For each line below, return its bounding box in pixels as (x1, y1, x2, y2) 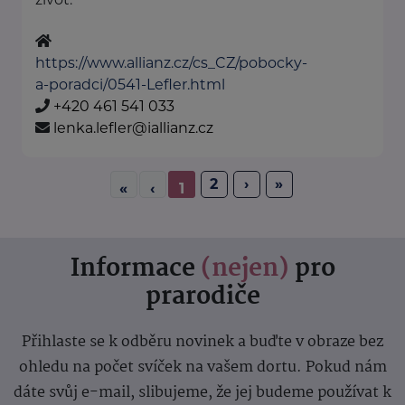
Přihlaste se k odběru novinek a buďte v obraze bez (22, 330, 383, 355)
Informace (70, 250, 201, 290)
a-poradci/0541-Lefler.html (35, 76, 225, 94)
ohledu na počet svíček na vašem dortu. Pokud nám (18, 355, 387, 381)
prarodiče (145, 278, 260, 318)
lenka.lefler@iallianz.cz (53, 119, 213, 137)
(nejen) (200, 250, 289, 290)
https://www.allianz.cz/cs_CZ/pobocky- (35, 54, 307, 72)
